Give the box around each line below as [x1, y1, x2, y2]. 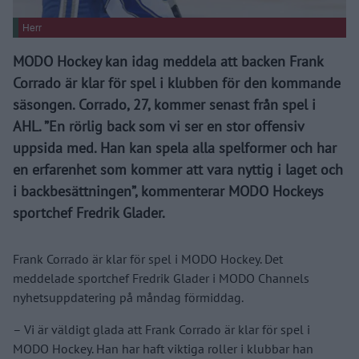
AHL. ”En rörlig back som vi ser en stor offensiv [13, 116, 304, 135]
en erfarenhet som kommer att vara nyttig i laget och [13, 159, 343, 179]
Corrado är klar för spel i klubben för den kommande [13, 73, 341, 92]
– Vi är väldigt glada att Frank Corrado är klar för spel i [13, 321, 310, 337]
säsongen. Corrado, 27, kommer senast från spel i [13, 95, 316, 114]
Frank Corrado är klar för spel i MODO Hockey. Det [13, 250, 283, 267]
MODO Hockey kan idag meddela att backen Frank [13, 51, 323, 71]
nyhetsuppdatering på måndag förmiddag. [13, 288, 244, 305]
